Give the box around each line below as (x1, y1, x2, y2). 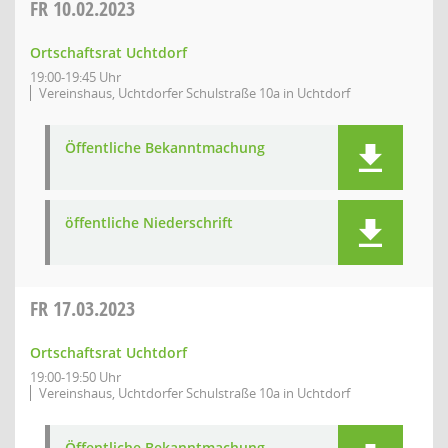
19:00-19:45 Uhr (30, 68, 121, 86)
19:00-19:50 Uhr (30, 368, 121, 386)
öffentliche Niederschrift (65, 213, 233, 232)
